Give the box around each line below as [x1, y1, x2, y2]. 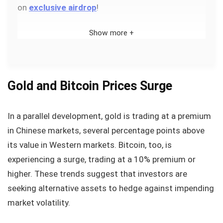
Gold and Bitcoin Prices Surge [7, 79, 172, 93]
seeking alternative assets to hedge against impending [7, 183, 214, 193]
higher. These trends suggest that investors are [7, 169, 187, 179]
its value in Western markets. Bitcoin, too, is [7, 140, 172, 150]
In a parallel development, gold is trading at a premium [7, 111, 211, 121]
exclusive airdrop [29, 2, 97, 12]
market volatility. [7, 198, 70, 208]
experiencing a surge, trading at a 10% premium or [7, 154, 196, 164]
